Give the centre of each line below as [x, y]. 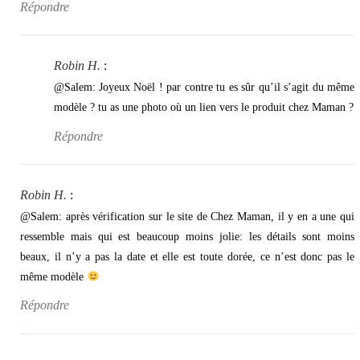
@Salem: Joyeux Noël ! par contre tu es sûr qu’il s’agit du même [204, 88]
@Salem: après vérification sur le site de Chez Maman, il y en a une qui [187, 216]
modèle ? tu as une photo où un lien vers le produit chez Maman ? [203, 108]
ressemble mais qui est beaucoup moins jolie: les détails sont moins [187, 236]
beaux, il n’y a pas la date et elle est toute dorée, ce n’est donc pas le [187, 256]
